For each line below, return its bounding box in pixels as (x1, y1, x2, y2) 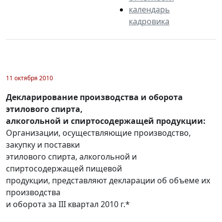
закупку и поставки (6, 139, 80, 150)
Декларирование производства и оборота (6, 91, 183, 103)
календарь (129, 3, 170, 15)
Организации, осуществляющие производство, (6, 127, 191, 138)
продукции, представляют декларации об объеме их (6, 174, 210, 186)
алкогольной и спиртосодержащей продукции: (6, 115, 206, 126)
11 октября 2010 (6, 73, 53, 82)
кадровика (129, 15, 169, 27)
